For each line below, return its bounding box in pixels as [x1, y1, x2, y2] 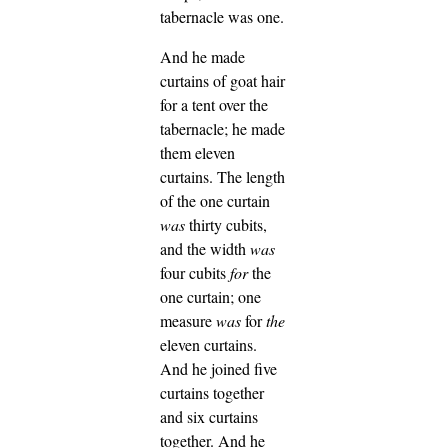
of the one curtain [160, 189, 270, 211]
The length [217, 165, 285, 187]
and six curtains [160, 405, 258, 427]
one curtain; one [160, 285, 261, 307]
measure [160, 309, 216, 331]
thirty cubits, [185, 213, 267, 235]
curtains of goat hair [160, 69, 285, 91]
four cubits [160, 261, 230, 283]
